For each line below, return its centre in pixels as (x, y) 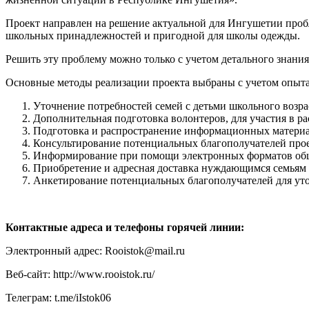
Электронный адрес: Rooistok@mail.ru (95, 250)
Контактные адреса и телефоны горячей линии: (125, 227)
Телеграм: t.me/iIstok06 (58, 297)
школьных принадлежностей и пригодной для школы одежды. (153, 35)
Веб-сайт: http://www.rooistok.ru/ (80, 274)
